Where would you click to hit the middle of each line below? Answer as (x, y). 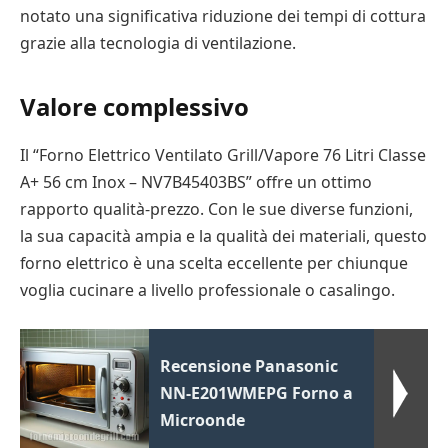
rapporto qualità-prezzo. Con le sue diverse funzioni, (216, 209)
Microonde (203, 419)
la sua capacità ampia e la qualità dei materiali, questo (223, 236)
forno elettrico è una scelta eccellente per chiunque (214, 263)
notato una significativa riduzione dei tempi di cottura (223, 15)
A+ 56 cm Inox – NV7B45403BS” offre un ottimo (196, 182)
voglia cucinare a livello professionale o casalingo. (207, 290)
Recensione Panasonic (249, 365)
